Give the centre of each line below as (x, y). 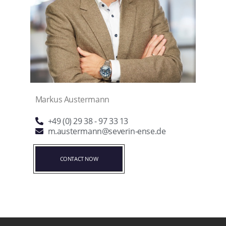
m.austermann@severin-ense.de (107, 131)
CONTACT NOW (79, 159)
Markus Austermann (72, 100)
